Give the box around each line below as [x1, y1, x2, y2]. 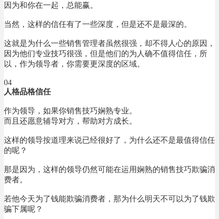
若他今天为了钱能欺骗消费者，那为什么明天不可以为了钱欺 [4, 194, 215, 203]
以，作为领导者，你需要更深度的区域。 [4, 59, 145, 68]
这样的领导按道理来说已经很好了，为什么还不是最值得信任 [4, 135, 215, 144]
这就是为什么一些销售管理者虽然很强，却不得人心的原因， [4, 39, 215, 47]
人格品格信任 [4, 87, 51, 96]
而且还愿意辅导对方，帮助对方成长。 [4, 116, 137, 125]
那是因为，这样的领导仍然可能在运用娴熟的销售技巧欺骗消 [4, 165, 215, 174]
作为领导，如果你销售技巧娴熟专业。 [4, 106, 137, 115]
